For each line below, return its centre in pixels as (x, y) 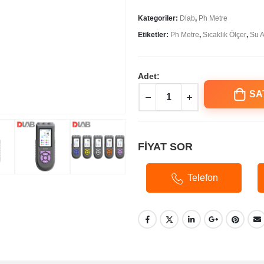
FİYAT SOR (165, 147)
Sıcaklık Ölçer (225, 35)
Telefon (202, 178)
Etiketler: (154, 35)
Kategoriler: (159, 19)
